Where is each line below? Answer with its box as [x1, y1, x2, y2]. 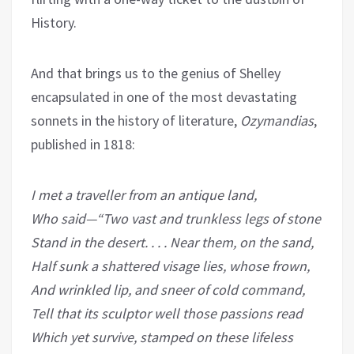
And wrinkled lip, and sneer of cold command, [31, 281, 305, 299]
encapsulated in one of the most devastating [31, 88, 297, 107]
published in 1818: [31, 135, 135, 154]
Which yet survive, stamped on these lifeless [31, 328, 293, 347]
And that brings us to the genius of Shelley [31, 64, 281, 83]
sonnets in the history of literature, [31, 111, 240, 130]
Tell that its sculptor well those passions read [31, 304, 303, 323]
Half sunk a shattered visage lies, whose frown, [31, 257, 310, 276]
